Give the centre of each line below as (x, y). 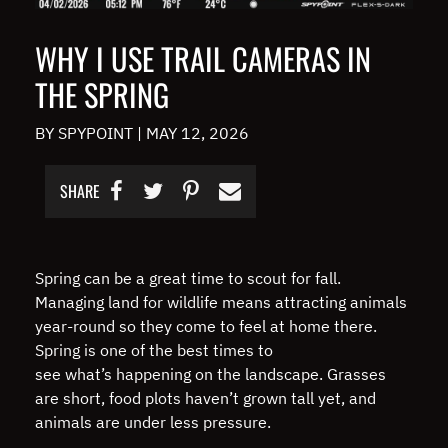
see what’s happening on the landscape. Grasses (210, 373)
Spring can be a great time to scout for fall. (188, 277)
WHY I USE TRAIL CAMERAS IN (203, 58)
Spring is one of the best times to (154, 349)
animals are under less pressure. (155, 421)
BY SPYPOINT (86, 132)
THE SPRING (102, 94)
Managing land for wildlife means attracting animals (221, 301)
